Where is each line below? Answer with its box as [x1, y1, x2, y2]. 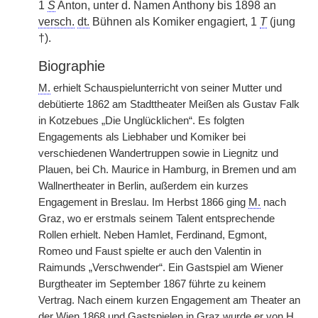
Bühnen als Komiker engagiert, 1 [89, 16, 260, 28]
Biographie [38, 58, 105, 74]
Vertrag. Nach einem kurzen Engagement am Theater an [38, 295, 300, 306]
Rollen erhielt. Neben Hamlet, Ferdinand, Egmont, [38, 229, 267, 241]
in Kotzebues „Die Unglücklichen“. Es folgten [38, 115, 244, 126]
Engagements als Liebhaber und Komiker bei [38, 131, 246, 143]
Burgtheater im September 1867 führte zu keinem [38, 278, 266, 290]
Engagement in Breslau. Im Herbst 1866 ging [38, 197, 248, 208]
